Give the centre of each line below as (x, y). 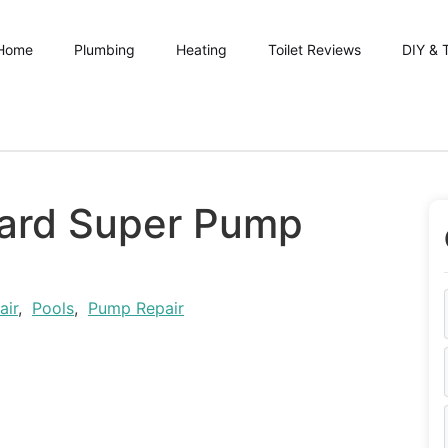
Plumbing (104, 49)
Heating (201, 49)
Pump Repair (136, 308)
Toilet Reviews (314, 49)
